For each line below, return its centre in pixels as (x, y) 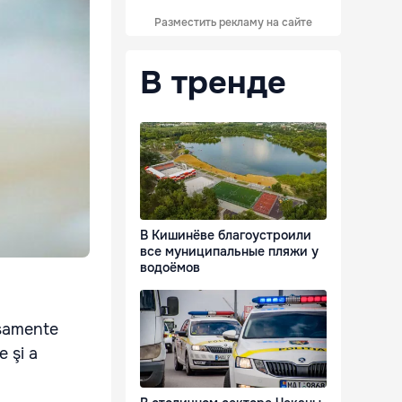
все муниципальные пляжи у (229, 252)
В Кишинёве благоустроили (226, 236)
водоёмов (170, 268)
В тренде (213, 83)
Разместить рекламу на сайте (233, 22)
